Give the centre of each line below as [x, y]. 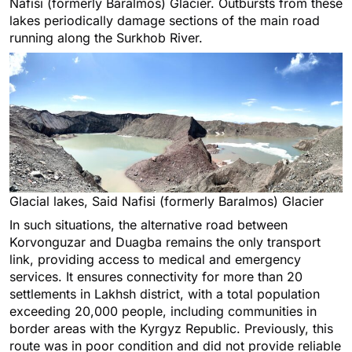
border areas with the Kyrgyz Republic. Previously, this [171, 329]
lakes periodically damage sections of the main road [165, 20]
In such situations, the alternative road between [148, 225]
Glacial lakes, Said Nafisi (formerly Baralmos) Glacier [167, 202]
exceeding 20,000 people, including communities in [163, 312]
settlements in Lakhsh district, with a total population [165, 294]
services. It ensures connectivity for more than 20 [156, 277]
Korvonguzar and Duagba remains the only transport [165, 242]
